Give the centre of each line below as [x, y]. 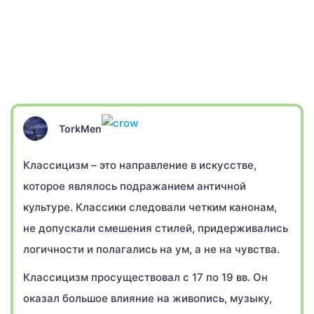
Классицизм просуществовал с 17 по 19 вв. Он [145, 277]
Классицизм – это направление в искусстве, [140, 165]
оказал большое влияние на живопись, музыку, [148, 298]
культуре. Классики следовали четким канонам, [150, 207]
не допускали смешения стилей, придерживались [156, 228]
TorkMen [80, 128]
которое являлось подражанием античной [135, 186]
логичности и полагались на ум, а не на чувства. [151, 249]
